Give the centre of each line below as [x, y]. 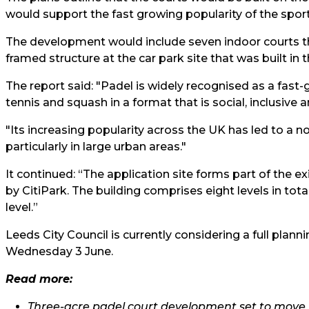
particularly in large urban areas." [96, 147]
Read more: [39, 279]
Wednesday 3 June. [59, 251]
